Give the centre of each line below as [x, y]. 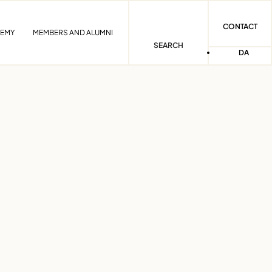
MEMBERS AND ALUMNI [73, 32]
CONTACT [240, 26]
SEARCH [168, 45]
